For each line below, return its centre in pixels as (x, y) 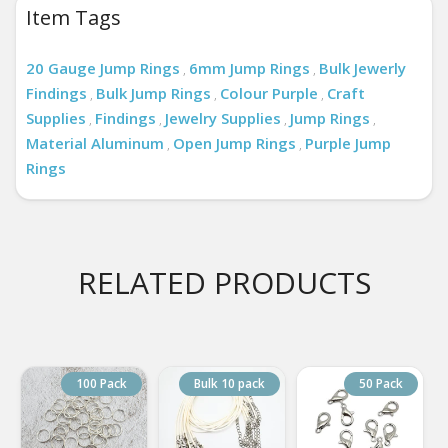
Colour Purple (269, 93)
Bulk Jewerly (362, 68)
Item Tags (73, 17)
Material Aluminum (95, 143)
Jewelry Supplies (223, 118)
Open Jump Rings (234, 143)
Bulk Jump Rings (153, 93)
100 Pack (101, 383)
